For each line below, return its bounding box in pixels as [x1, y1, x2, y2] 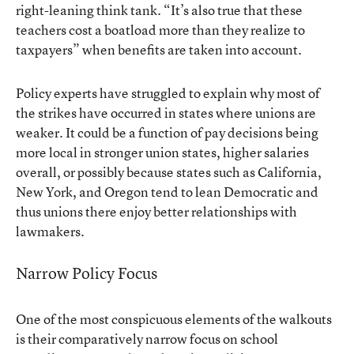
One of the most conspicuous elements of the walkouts [16, 309, 332, 328]
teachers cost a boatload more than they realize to [16, 20, 305, 39]
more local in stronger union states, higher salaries [16, 142, 309, 161]
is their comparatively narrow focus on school [16, 329, 278, 348]
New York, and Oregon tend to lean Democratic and [16, 182, 318, 201]
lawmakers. [16, 221, 85, 240]
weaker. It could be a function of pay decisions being [16, 122, 318, 141]
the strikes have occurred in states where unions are [16, 103, 316, 122]
